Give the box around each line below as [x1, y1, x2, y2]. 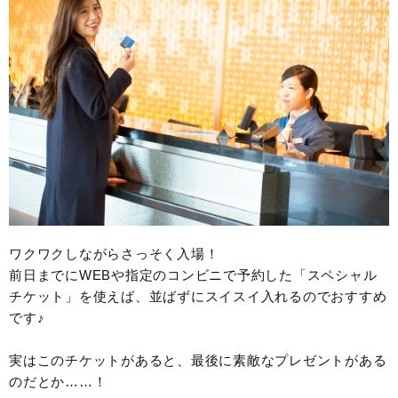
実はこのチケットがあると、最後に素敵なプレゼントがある [9, 352, 387, 368]
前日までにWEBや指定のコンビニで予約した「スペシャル [9, 267, 378, 283]
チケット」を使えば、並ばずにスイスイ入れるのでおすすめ [9, 288, 387, 304]
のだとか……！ [9, 373, 107, 389]
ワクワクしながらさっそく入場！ [9, 245, 219, 261]
